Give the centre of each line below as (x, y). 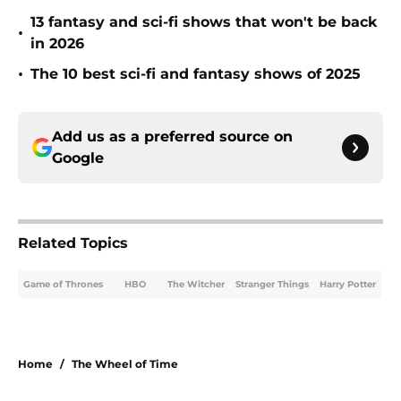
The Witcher (196, 285)
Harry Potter (348, 285)
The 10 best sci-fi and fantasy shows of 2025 (196, 74)
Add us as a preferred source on (172, 137)
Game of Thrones (63, 285)
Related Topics (73, 243)
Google (78, 158)
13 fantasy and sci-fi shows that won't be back (204, 22)
